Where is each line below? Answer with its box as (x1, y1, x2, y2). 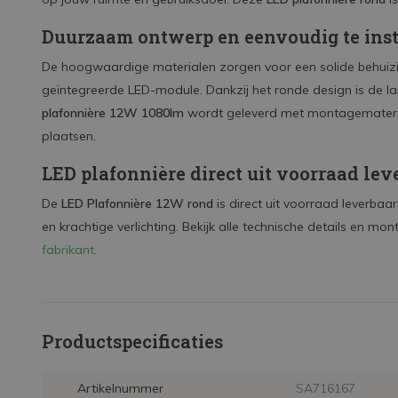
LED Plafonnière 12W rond (61, 195, 213, 211)
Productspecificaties (42, 330, 223, 353)
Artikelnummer (77, 380, 163, 396)
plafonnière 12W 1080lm (42, 105, 184, 121)
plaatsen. (42, 128, 96, 144)
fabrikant (42, 242, 94, 258)
